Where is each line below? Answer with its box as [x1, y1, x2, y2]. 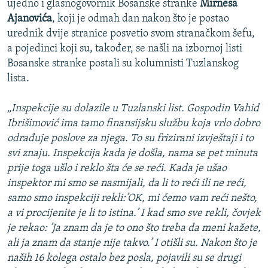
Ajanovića [7, 13, 52, 25]
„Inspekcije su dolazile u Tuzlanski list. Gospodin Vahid [7, 103, 259, 115]
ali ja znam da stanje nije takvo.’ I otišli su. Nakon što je [7, 237, 257, 249]
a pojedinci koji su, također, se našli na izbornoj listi [7, 43, 242, 55]
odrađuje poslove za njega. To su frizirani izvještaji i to [7, 133, 254, 145]
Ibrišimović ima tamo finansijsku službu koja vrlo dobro [7, 118, 260, 130]
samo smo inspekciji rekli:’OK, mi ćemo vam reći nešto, [7, 193, 257, 205]
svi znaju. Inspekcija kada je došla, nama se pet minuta [7, 148, 258, 160]
